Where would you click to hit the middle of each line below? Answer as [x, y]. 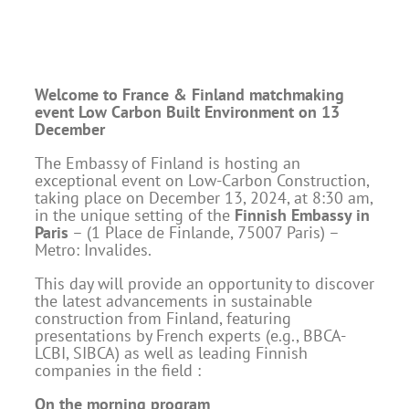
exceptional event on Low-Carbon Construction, [202, 180]
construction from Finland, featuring [163, 318]
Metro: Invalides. [93, 249]
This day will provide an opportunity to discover [204, 283]
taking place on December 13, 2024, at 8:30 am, [204, 197]
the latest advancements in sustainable [173, 300]
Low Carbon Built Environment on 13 [209, 111]
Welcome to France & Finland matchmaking [189, 94]
